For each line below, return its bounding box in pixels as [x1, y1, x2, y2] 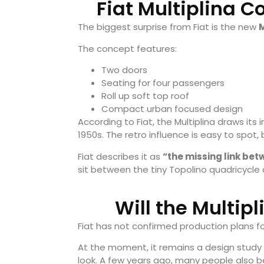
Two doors [101, 64, 147, 77]
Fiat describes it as [78, 150, 163, 163]
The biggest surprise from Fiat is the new [78, 21, 259, 34]
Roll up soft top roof [101, 90, 189, 103]
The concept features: [78, 42, 177, 55]
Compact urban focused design [101, 103, 243, 115]
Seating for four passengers [101, 77, 225, 90]
